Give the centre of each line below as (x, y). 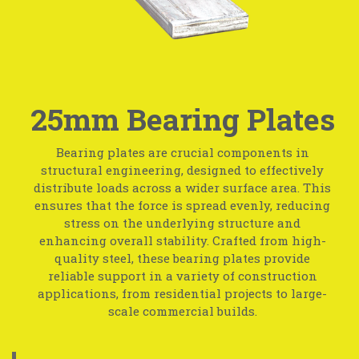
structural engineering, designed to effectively (183, 169)
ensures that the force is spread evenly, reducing (183, 205)
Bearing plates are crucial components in (182, 152)
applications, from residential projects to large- (183, 293)
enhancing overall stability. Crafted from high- (182, 240)
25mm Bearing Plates (182, 119)
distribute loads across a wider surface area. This (183, 187)
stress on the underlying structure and (183, 222)
